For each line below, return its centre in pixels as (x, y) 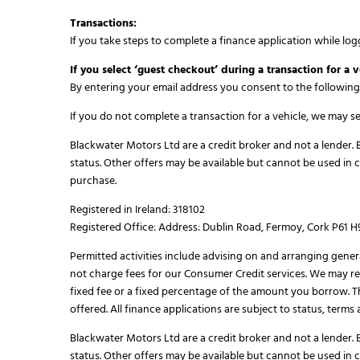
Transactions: (103, 23)
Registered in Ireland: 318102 (137, 210)
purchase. (93, 181)
